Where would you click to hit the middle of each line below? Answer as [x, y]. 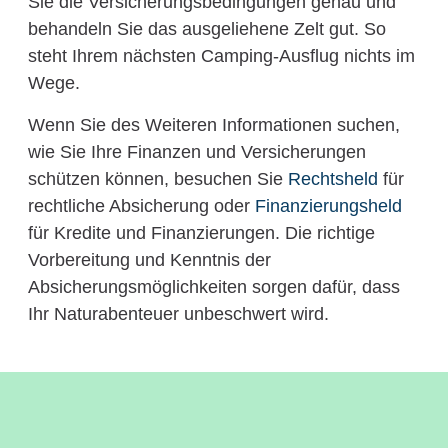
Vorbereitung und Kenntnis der [149, 259]
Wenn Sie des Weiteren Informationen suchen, [213, 124]
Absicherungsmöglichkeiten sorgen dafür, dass [213, 286]
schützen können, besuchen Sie [157, 178]
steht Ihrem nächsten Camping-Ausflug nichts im [221, 56]
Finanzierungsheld [328, 205]
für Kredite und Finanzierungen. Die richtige [201, 232]
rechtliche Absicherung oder [141, 205]
